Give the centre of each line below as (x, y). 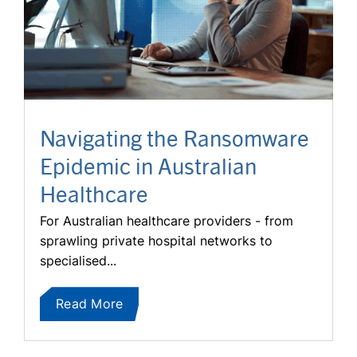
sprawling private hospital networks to (156, 241)
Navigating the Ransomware (175, 137)
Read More (90, 304)
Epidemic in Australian (148, 165)
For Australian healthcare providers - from (167, 221)
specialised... (78, 261)
